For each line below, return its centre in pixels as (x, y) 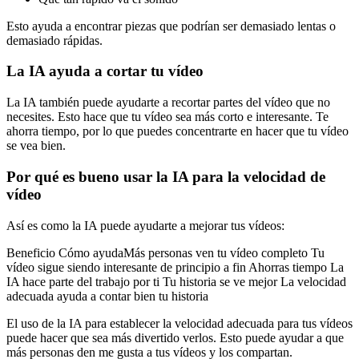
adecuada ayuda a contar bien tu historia (107, 296)
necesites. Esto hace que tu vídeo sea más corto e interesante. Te (167, 117)
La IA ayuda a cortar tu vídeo (105, 71)
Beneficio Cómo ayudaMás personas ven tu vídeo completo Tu (165, 252)
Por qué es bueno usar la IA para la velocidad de (166, 176)
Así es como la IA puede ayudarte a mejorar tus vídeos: (145, 225)
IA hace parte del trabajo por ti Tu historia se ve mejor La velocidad (176, 281)
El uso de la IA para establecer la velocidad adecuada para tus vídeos (179, 323)
